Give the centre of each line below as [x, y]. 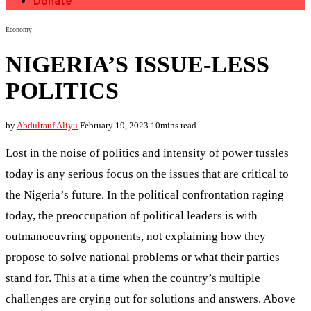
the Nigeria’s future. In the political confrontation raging [145, 194]
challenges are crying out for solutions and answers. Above [151, 299]
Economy [19, 30]
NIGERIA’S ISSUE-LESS [137, 64]
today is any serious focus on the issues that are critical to [147, 174]
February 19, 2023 [114, 125]
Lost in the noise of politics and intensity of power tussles [147, 153]
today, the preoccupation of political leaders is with [132, 215]
